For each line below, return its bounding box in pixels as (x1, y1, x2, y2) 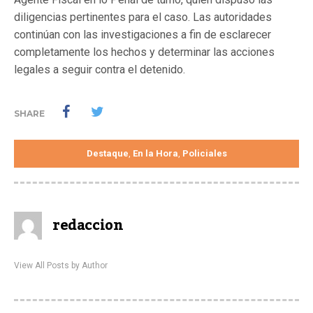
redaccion (52, 212, 124, 240)
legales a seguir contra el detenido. (14, 63, 185, 77)
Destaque (86, 148, 129, 159)
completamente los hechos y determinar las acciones (14, 45, 275, 59)
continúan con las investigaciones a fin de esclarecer (14, 28, 271, 42)
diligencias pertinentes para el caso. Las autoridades (14, 10, 272, 24)
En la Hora (132, 148, 178, 159)
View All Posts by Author (14, 261, 108, 271)
